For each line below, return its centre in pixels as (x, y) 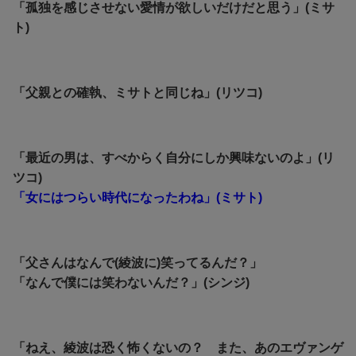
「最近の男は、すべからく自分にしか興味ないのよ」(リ (174, 158)
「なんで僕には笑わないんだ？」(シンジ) (131, 283)
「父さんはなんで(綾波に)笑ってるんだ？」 (137, 263)
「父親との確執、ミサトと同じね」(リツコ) (137, 93)
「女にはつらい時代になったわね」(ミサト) (137, 198)
